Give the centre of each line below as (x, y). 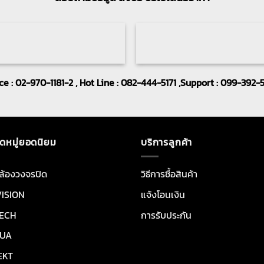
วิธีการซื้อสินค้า (169, 174)
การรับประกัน (166, 215)
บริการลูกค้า (167, 142)
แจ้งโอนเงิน (163, 194)
